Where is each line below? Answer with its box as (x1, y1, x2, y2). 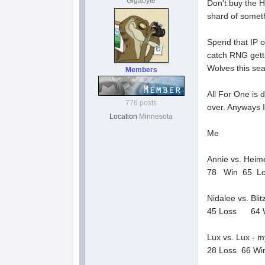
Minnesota (139, 112, 173, 121)
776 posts (125, 99, 157, 107)
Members (125, 66, 157, 74)
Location (109, 112, 138, 121)
